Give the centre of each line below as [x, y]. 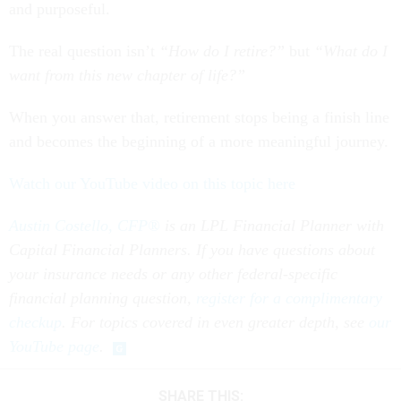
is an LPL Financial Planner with [272, 226]
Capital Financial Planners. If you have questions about [192, 250]
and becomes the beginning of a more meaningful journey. [199, 142]
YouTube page [54, 347]
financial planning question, [102, 299]
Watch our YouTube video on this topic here [152, 184]
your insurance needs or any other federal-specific [173, 274]
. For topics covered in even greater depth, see [215, 323]
